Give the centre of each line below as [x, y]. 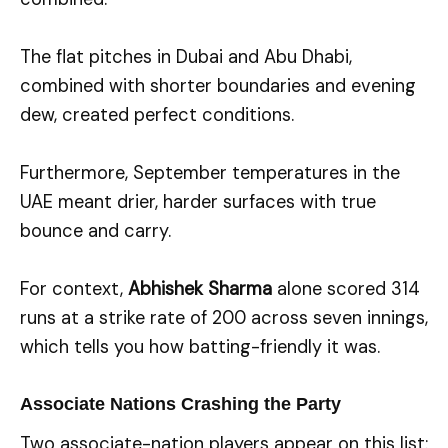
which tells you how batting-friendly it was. [200, 347]
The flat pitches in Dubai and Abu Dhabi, [186, 57]
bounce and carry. [95, 231]
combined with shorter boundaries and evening [218, 86]
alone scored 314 [346, 289]
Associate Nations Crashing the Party [180, 403]
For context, [74, 289]
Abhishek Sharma [200, 289]
